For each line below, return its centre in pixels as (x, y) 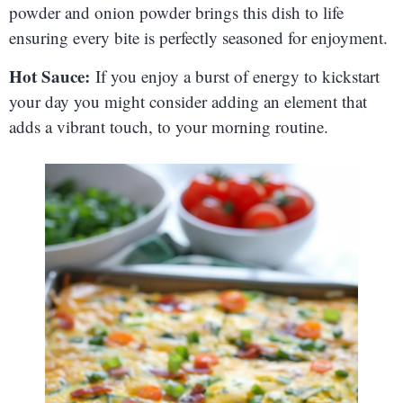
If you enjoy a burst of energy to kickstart (235, 76)
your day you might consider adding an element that (188, 101)
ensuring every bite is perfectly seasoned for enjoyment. (198, 38)
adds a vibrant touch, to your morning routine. (169, 126)
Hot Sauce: (49, 76)
